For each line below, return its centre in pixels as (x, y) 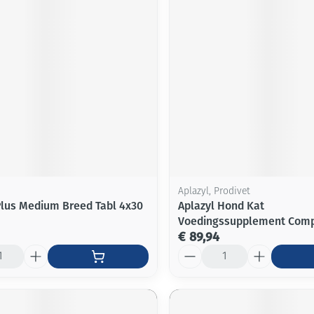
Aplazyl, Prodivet (214, 191)
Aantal (193, 250)
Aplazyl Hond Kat (221, 205)
